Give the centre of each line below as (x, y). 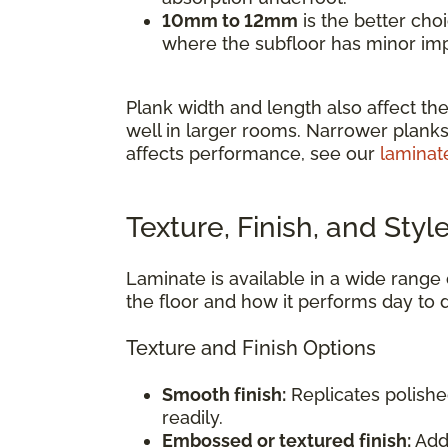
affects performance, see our (253, 153)
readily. (192, 417)
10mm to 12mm (230, 20)
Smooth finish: (224, 394)
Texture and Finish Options (251, 347)
